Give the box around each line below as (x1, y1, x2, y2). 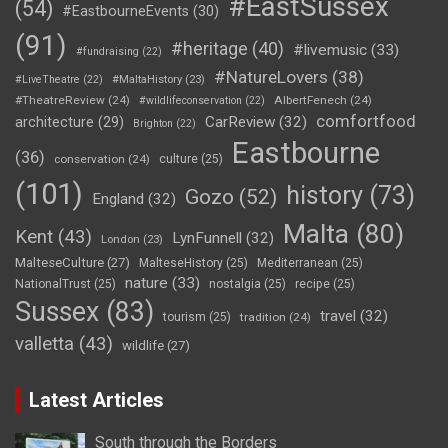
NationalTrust (15, 277, 91, 292)
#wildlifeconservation (139, 94, 242, 108)
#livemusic (293, 41, 367, 60)
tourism (163, 310, 206, 325)
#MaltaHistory (112, 73, 182, 87)
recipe (295, 277, 330, 292)
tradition (240, 310, 286, 325)
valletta (15, 333, 74, 356)
